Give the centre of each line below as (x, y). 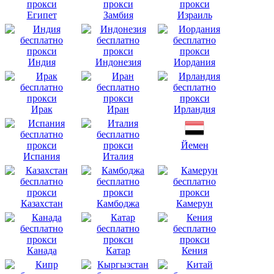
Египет (42, 15)
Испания (42, 156)
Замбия (118, 15)
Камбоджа (118, 203)
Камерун (194, 203)
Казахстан (42, 203)
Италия (118, 156)
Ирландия (194, 109)
